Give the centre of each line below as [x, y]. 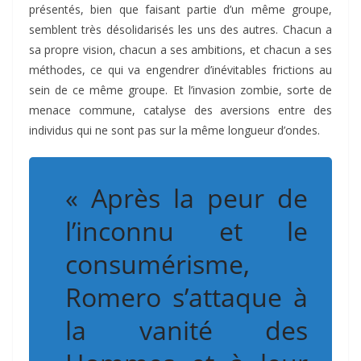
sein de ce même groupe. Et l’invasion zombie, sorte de [180, 89]
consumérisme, [158, 263]
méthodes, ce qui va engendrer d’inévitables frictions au [180, 69]
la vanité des [187, 330]
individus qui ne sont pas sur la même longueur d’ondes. [174, 130]
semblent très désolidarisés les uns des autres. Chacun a [180, 29]
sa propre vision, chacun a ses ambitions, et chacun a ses [180, 49]
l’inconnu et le [187, 230]
